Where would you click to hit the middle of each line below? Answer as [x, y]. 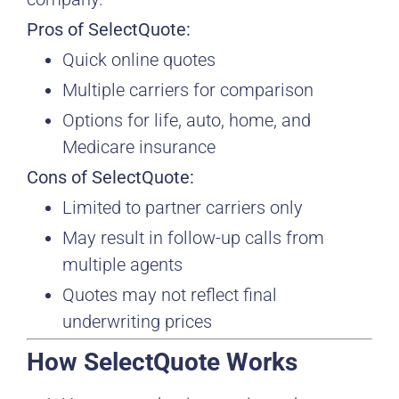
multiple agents [122, 265]
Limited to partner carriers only [183, 208]
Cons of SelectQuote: [110, 177]
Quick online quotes [139, 60]
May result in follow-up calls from [193, 238]
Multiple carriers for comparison [188, 90]
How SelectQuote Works [162, 362]
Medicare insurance [139, 147]
